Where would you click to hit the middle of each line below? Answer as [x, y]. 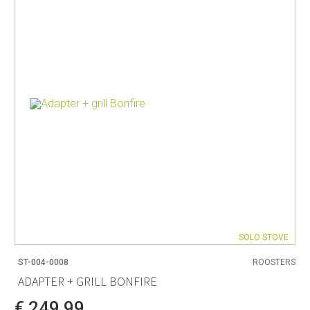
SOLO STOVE [264, 237]
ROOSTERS [274, 262]
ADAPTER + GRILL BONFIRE [88, 282]
